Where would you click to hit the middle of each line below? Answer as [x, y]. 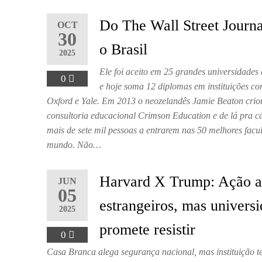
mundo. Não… [74, 145]
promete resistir [148, 230]
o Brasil [124, 49]
